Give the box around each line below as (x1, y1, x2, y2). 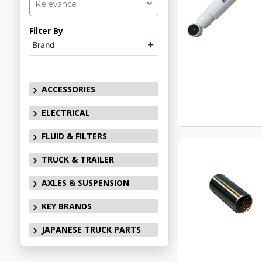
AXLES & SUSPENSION (41, 177, 129, 188)
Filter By (29, 25, 63, 36)
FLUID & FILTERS (41, 130, 107, 142)
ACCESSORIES (41, 84, 95, 95)
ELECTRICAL (41, 107, 90, 118)
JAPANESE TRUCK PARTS (41, 224, 141, 235)
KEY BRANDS (41, 201, 92, 212)
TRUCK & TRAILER (41, 154, 114, 165)
